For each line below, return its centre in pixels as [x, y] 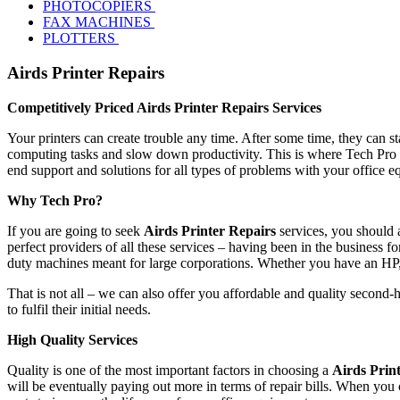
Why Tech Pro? [55, 200]
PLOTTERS [81, 38]
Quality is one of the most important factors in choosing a [170, 370]
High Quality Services [72, 339]
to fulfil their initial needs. [79, 309]
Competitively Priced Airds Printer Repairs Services [164, 107]
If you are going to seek [75, 230]
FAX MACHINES [99, 22]
